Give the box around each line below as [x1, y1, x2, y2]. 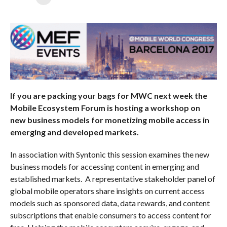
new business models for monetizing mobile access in [10, 115, 209, 125]
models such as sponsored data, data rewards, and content [10, 198, 210, 208]
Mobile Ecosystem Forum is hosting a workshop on [10, 102, 200, 112]
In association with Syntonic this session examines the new [10, 149, 209, 159]
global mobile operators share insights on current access [10, 185, 205, 196]
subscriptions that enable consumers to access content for [10, 210, 211, 220]
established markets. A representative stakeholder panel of [10, 173, 215, 183]
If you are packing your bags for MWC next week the [10, 90, 207, 100]
